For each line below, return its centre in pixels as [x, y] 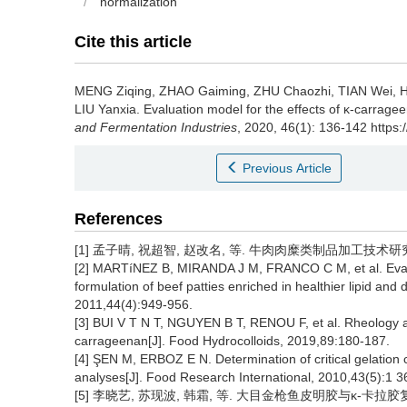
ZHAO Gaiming [203, 91]
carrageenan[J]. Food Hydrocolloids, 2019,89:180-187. [232, 341]
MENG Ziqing [113, 91]
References [119, 219]
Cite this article [133, 42]
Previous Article [288, 168]
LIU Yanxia [105, 109]
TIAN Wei [365, 91]
